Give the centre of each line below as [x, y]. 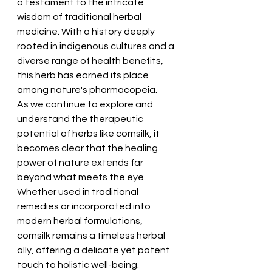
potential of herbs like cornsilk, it [89, 133]
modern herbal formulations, [81, 221]
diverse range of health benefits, [91, 60]
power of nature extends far [81, 162]
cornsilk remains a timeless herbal [92, 235]
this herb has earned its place [84, 75]
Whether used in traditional [79, 192]
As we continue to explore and [86, 104]
